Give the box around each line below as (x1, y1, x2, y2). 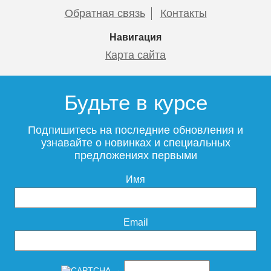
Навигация (109, 31, 162, 42)
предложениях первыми (74, 149, 197, 162)
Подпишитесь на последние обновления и (28, 123, 243, 136)
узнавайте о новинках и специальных (41, 136, 230, 149)
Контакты (160, 7, 207, 19)
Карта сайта (105, 48, 166, 61)
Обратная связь (64, 7, 145, 19)
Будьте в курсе (64, 90, 207, 114)
